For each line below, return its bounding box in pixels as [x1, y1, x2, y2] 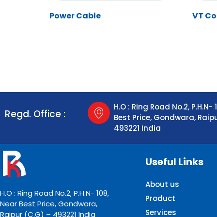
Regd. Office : [5, 107, 65, 121]
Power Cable [49, 10, 101, 21]
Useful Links [145, 155, 203, 169]
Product [145, 193, 175, 203]
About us [145, 179, 179, 189]
